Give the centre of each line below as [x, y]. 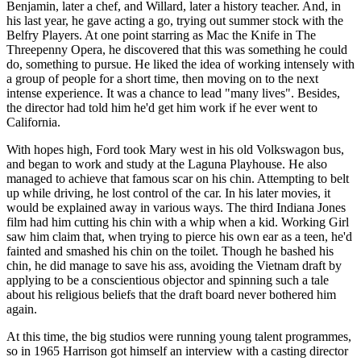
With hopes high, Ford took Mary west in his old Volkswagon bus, [175, 149]
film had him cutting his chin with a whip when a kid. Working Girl [178, 222]
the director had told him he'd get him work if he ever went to [162, 107]
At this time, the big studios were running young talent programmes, [179, 336]
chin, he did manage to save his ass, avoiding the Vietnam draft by [174, 265]
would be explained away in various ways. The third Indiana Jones [176, 207]
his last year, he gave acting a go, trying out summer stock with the [175, 20]
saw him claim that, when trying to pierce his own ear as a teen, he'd [179, 236]
